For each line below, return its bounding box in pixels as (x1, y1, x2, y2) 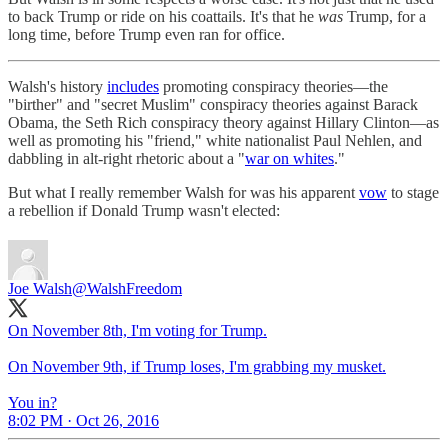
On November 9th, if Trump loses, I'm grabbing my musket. (8, 358, 386, 376)
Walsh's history (8, 78, 107, 96)
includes (107, 78, 159, 96)
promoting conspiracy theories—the (159, 78, 388, 96)
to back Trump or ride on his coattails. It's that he (8, 8, 318, 26)
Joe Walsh (8, 280, 72, 298)
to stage (387, 184, 439, 202)
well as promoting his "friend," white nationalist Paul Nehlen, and (8, 132, 422, 150)
